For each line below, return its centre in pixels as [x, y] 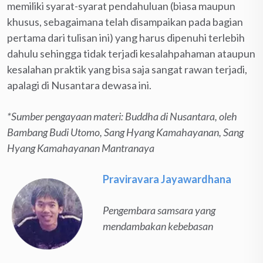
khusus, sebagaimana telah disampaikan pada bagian [125, 21]
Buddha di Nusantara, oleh [181, 116]
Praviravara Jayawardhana [167, 179]
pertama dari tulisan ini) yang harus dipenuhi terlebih [126, 37]
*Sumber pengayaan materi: [66, 116]
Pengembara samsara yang [159, 210]
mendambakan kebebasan [158, 226]
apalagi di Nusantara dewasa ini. [79, 85]
